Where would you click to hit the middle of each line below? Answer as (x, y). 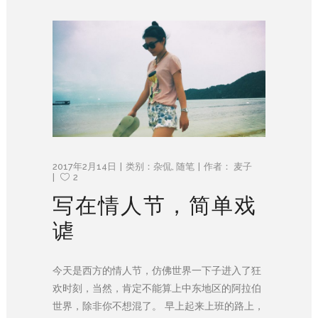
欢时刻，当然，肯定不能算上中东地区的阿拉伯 (157, 289)
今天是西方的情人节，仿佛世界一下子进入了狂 (157, 271)
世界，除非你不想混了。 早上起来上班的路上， (158, 306)
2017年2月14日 (84, 167)
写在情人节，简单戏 (155, 206)
